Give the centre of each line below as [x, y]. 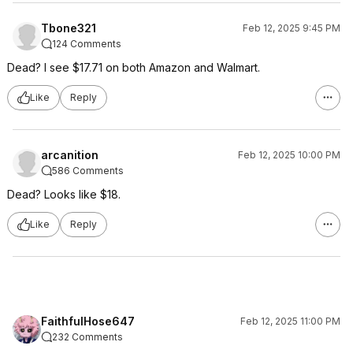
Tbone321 [69, 28]
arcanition [70, 154]
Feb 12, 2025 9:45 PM [292, 28]
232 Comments [87, 336]
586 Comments [88, 170]
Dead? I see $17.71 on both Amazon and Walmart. [134, 67]
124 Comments [87, 43]
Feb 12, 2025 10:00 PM [289, 154]
